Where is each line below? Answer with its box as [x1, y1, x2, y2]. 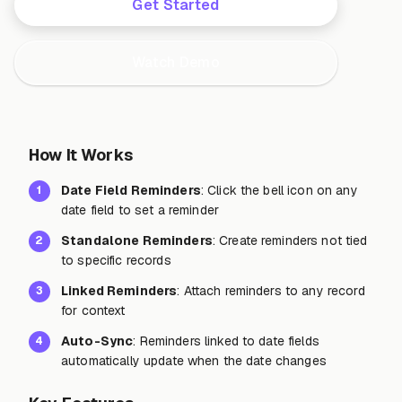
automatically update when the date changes [61, 352, 327, 369]
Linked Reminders [61, 282, 178, 299]
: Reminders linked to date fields [133, 332, 319, 349]
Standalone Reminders [61, 232, 213, 249]
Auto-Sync [61, 332, 134, 349]
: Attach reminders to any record [177, 282, 365, 299]
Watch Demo [131, 53, 221, 72]
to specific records [61, 251, 171, 268]
